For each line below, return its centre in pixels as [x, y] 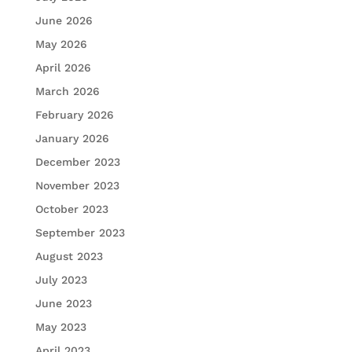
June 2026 [64, 21]
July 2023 [61, 280]
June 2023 [63, 304]
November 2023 [77, 186]
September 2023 [80, 233]
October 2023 [71, 209]
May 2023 [60, 327]
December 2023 [77, 162]
